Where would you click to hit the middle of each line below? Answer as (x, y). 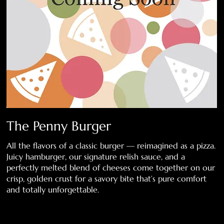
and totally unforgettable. (53, 189)
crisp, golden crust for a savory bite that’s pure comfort (107, 178)
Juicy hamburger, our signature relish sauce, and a (96, 156)
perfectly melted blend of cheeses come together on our (111, 167)
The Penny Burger (59, 126)
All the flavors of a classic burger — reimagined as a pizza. (111, 145)
